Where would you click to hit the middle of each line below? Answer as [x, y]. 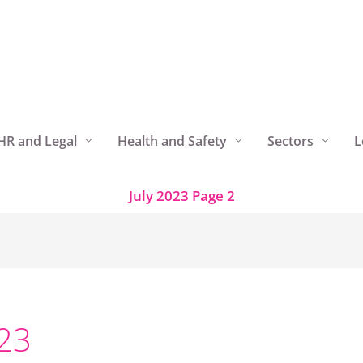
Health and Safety [172, 141]
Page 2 [213, 196]
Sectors [290, 141]
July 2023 [158, 196]
